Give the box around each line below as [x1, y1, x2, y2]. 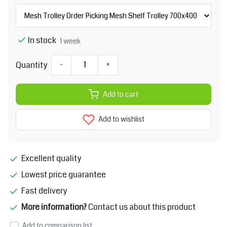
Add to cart [103, 89, 138, 100]
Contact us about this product [88, 201, 196, 213]
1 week [60, 35, 81, 47]
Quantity [16, 59, 47, 71]
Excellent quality [20, 153, 81, 165]
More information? [21, 201, 88, 213]
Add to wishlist [97, 114, 144, 125]
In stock [28, 34, 56, 46]
